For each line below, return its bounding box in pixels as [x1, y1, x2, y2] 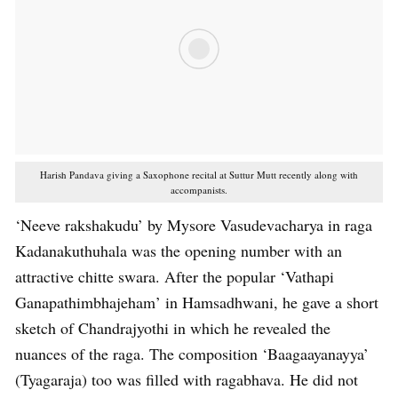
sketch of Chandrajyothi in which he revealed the [15, 317, 330, 339]
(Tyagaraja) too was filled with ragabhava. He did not [15, 369, 358, 391]
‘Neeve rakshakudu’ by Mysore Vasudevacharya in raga [15, 214, 372, 236]
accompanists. [171, 183, 227, 197]
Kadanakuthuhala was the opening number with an [15, 240, 342, 262]
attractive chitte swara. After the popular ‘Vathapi [15, 266, 334, 288]
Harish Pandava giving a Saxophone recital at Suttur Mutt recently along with [40, 168, 358, 182]
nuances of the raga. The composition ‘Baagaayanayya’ [15, 343, 369, 365]
